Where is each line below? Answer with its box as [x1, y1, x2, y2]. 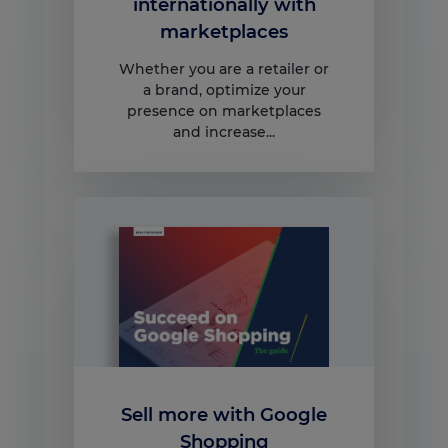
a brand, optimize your [142, 81, 306, 100]
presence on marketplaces [127, 102, 321, 121]
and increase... [173, 123, 275, 142]
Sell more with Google [121, 403, 327, 427]
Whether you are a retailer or [119, 60, 329, 79]
